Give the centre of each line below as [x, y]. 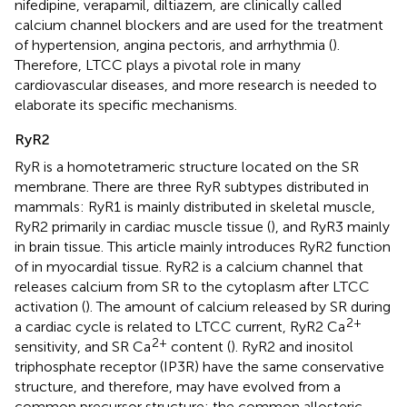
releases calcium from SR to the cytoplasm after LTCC [192, 286]
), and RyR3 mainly [330, 226]
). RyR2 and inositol [292, 346]
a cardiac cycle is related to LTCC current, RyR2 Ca [180, 326]
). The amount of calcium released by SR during [238, 306]
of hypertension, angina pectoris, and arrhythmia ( [174, 45]
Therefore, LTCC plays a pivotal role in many [158, 65]
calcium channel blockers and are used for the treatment [199, 25]
